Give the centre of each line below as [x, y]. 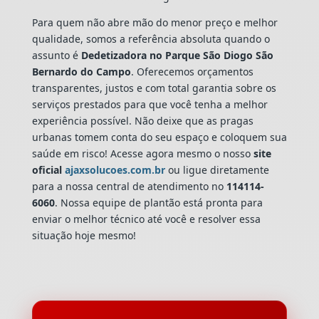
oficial [48, 169]
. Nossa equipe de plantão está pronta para [158, 202]
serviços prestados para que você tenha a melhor [150, 104]
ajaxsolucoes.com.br [115, 169]
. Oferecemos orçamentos [192, 71]
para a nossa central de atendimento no [129, 186]
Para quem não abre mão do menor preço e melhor [155, 22]
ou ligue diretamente [217, 169]
